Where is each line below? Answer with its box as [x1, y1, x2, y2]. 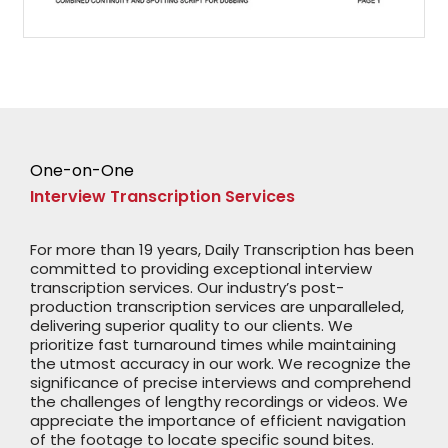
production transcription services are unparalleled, [29, 295, 404, 317]
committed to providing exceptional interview [29, 257, 372, 279]
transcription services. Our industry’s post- [29, 276, 344, 298]
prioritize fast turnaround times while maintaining [29, 333, 396, 355]
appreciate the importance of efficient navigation [29, 409, 406, 431]
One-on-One [29, 158, 134, 182]
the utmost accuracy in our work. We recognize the [29, 352, 411, 374]
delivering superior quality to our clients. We [29, 314, 353, 336]
